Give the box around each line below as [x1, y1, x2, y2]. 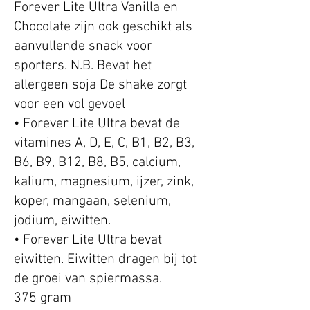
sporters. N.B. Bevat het [14, 57, 152, 75]
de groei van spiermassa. [14, 271, 162, 288]
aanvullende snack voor [14, 38, 152, 55]
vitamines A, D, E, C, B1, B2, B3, [14, 135, 194, 152]
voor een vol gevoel [14, 96, 125, 113]
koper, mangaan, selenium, [14, 193, 171, 210]
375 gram [14, 290, 71, 307]
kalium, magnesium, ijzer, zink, [14, 174, 194, 191]
